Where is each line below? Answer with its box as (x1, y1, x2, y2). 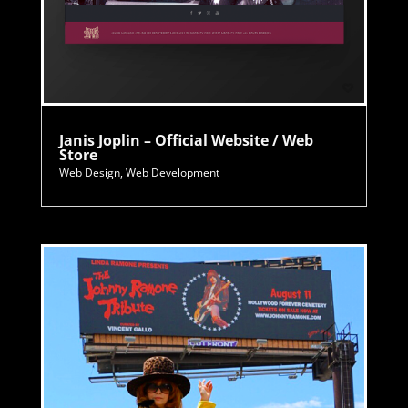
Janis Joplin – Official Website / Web (58, 129, 313, 150)
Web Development (125, 164, 219, 180)
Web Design (58, 164, 120, 180)
